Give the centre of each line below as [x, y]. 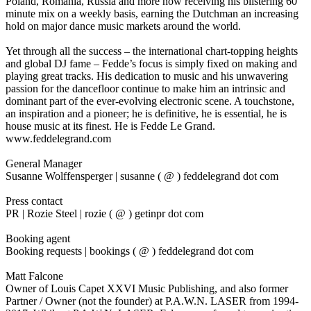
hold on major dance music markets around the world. [123, 26]
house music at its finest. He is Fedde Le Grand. [110, 126]
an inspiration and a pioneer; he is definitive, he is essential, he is [146, 113]
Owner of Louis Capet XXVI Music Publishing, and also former [147, 288]
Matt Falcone [34, 276]
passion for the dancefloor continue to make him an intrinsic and [145, 88]
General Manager [44, 163]
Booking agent [38, 238]
